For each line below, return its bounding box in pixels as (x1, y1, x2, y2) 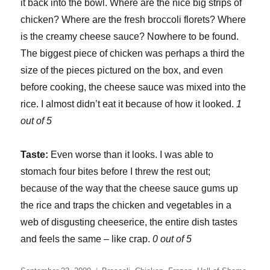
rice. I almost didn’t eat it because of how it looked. (20, 98, 237, 109)
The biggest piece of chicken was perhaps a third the (20, 48, 245, 58)
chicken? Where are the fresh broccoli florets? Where (20, 14, 246, 25)
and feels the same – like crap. (20, 233, 153, 244)
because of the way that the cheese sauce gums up (20, 183, 239, 193)
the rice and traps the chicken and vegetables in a (20, 199, 232, 210)
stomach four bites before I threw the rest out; (20, 166, 211, 177)
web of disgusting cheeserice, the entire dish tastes (20, 216, 238, 227)
